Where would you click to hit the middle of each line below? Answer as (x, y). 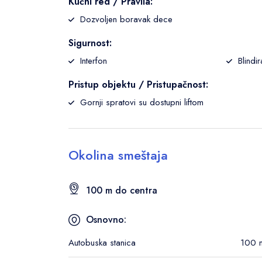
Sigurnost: (90, 43)
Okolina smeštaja (118, 155)
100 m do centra (122, 190)
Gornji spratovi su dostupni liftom (142, 102)
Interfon (94, 61)
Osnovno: (106, 220)
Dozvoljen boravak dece (126, 19)
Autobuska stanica (102, 243)
